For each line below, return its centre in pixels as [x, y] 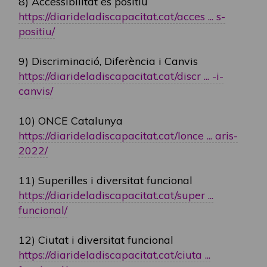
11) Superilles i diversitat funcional [105, 180]
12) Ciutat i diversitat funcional [96, 240]
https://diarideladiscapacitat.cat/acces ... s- [122, 16]
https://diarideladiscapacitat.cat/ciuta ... [114, 255]
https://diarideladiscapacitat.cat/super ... [116, 195]
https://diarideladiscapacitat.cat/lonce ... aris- [128, 136]
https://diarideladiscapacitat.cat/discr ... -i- [121, 76]
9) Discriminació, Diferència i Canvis [108, 61]
